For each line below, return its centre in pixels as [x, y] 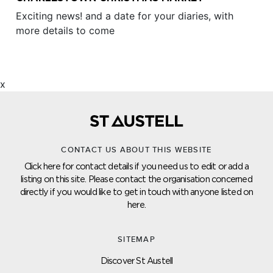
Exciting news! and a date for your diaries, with [125, 16]
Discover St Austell [136, 261]
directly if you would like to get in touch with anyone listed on [136, 192]
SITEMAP [136, 240]
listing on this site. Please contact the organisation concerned [136, 179]
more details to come [65, 31]
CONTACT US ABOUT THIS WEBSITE [136, 150]
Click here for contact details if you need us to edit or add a [136, 166]
